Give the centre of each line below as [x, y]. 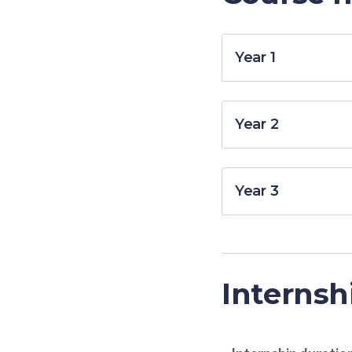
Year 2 [257, 124]
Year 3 [257, 191]
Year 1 [255, 57]
